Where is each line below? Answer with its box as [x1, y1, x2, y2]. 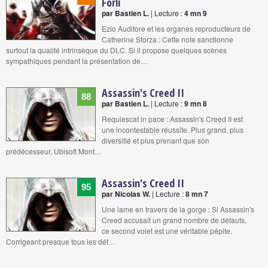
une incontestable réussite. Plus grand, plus [102, 124, 243, 135]
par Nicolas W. [102, 188, 150, 199]
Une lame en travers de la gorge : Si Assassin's [102, 203, 254, 214]
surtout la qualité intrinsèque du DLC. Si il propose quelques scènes [6, 44, 227, 55]
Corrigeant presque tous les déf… [6, 236, 115, 246]
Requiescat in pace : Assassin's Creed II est [102, 113, 243, 124]
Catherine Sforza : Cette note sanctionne [102, 33, 233, 44]
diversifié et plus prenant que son [102, 135, 209, 145]
